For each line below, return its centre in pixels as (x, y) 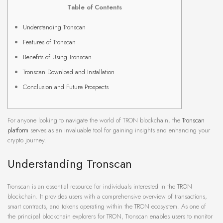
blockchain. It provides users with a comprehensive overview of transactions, (107, 197)
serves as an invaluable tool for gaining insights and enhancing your (119, 130)
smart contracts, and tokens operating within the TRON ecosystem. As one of (107, 207)
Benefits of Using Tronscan (57, 57)
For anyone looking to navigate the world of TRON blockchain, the (95, 120)
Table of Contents (95, 7)
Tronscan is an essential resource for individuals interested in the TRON (100, 187)
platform (18, 130)
